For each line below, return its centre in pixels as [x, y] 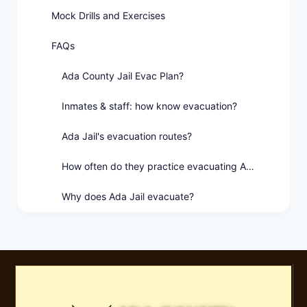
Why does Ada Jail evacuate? [128, 197]
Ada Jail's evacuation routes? [127, 136]
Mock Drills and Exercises [108, 16]
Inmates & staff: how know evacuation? [149, 106]
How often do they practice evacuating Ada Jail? [250, 167]
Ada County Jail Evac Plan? [123, 76]
